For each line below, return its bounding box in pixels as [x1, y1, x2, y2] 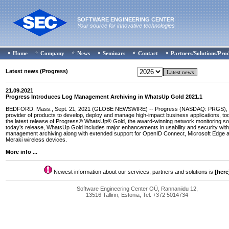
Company [40, 50, 64, 56]
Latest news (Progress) [6, 68, 68, 74]
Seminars [103, 50, 125, 56]
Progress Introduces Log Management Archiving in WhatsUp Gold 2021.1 [6, 94, 202, 100]
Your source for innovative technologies [77, 22, 175, 29]
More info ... [6, 149, 37, 155]
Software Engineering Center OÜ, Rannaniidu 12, [76, 186, 198, 192]
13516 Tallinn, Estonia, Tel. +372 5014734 [86, 192, 188, 198]
